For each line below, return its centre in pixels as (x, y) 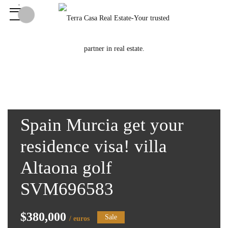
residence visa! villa (94, 146)
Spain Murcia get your (102, 125)
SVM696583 (67, 189)
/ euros (79, 219)
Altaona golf (66, 168)
